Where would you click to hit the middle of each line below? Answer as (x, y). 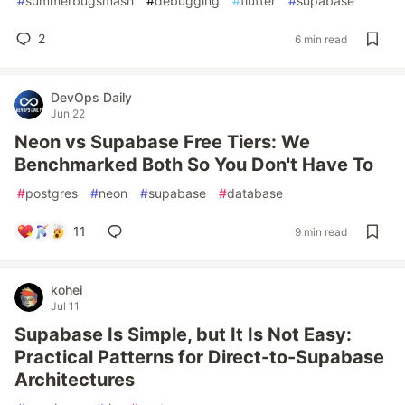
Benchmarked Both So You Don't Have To (194, 165)
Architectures (75, 380)
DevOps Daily (91, 97)
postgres (52, 193)
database (255, 193)
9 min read (321, 231)
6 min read (321, 39)
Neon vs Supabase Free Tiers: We (162, 142)
